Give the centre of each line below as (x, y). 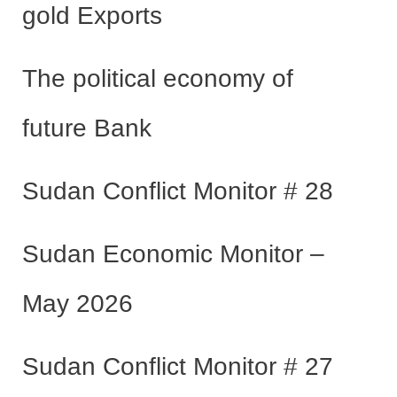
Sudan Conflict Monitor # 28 (177, 191)
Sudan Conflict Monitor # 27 (177, 366)
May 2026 (81, 303)
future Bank (86, 128)
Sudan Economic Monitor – (173, 253)
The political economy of (157, 78)
